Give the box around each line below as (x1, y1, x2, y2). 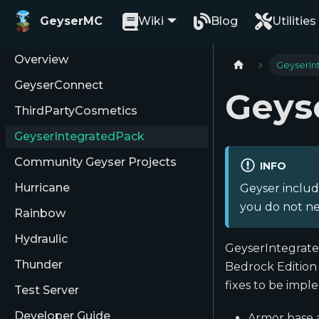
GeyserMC (40, 14, 103, 28)
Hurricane (14, 181, 70, 194)
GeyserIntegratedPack (14, 130, 145, 143)
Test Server (14, 283, 79, 297)
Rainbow (14, 206, 66, 220)
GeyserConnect (14, 78, 103, 92)
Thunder (14, 258, 63, 271)
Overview (14, 53, 68, 66)
